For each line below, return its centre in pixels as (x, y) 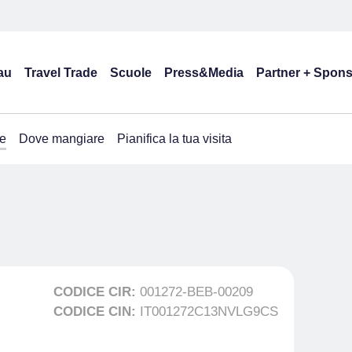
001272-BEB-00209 (196, 292)
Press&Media (204, 72)
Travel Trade (61, 72)
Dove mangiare (62, 139)
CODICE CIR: (97, 292)
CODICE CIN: (97, 312)
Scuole (131, 72)
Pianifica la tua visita (174, 139)
